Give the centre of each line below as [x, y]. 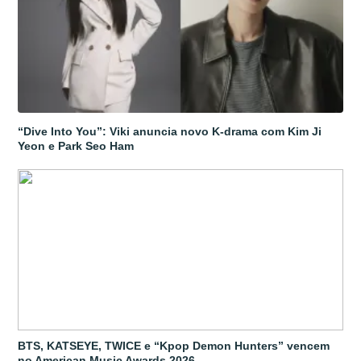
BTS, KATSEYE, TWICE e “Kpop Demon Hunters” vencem [174, 345]
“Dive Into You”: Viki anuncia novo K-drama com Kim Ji [170, 131]
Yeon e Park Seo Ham [76, 145]
